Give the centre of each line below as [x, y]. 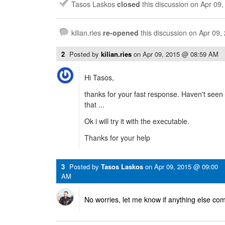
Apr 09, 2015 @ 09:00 [186, 166]
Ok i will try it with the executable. [137, 121]
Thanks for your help [117, 138]
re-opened [121, 33]
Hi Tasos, [99, 77]
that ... [94, 104]
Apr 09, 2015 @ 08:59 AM [181, 54]
